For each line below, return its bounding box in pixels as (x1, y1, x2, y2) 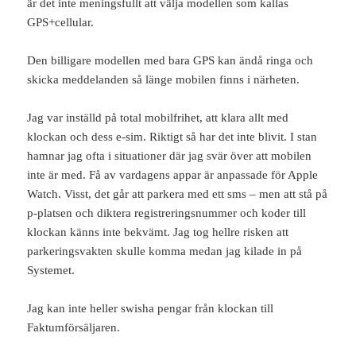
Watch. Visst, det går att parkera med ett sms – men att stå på (27, 188, 328, 201)
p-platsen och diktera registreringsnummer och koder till (27, 207, 307, 220)
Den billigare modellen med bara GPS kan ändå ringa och (27, 54, 314, 68)
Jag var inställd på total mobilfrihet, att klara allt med (27, 111, 289, 125)
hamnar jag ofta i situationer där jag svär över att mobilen (27, 149, 312, 163)
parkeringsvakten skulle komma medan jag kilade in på (27, 245, 303, 258)
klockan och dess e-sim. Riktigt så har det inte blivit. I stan (27, 130, 318, 144)
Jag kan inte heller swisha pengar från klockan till (27, 302, 274, 315)
